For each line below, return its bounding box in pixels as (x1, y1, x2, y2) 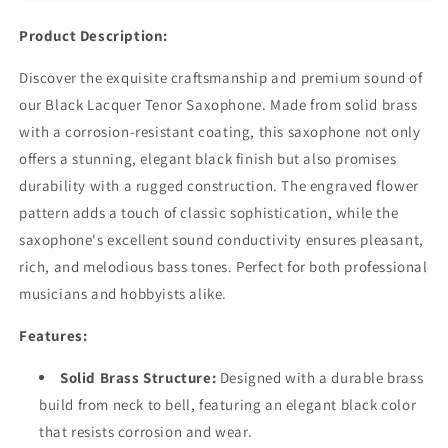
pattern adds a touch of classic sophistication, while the (19, 202, 399, 222)
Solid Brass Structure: (60, 367, 217, 387)
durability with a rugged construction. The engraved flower (19, 175, 419, 195)
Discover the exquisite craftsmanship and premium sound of (19, 67, 423, 87)
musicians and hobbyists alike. (19, 283, 228, 303)
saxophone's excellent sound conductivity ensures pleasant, (19, 229, 424, 249)
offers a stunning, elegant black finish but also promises (19, 148, 397, 168)
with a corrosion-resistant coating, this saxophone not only (19, 121, 421, 141)
